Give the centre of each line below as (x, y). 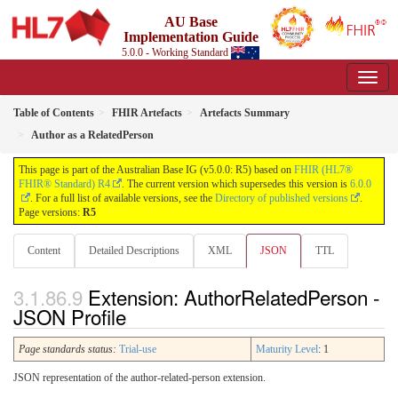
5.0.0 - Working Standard (177, 52)
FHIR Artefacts (147, 113)
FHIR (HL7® (323, 170)
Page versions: (51, 212)
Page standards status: (68, 350)
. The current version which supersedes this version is (236, 184)
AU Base (191, 22)
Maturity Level (287, 350)
